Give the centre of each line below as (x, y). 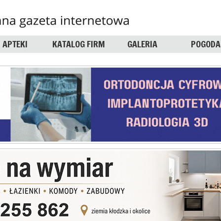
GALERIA (142, 44)
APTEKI (15, 44)
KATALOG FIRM (79, 44)
